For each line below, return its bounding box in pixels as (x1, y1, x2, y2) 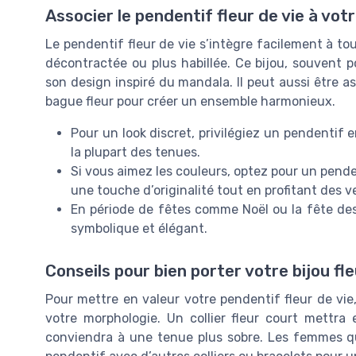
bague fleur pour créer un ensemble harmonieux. (45, 94, 335, 110)
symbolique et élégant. (71, 221, 207, 237)
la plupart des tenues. (71, 145, 200, 161)
